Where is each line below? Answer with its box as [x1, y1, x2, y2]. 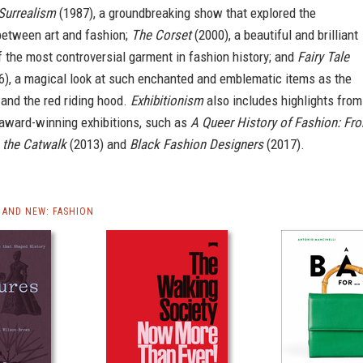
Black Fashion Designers [130, 136, 263, 152]
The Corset [131, 27, 191, 43]
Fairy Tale [297, 49, 349, 65]
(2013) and [66, 136, 130, 152]
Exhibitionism [130, 92, 203, 109]
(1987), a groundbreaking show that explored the [56, 5, 316, 21]
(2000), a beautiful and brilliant [191, 27, 358, 43]
